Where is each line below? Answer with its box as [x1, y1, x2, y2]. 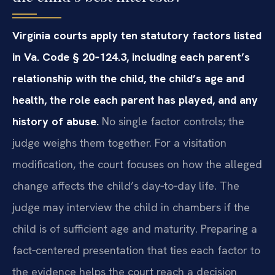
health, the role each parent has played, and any [12, 93, 258, 107]
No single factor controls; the [99, 114, 244, 129]
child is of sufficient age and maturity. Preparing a [12, 222, 257, 236]
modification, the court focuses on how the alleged [12, 157, 262, 172]
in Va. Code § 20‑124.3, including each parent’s [12, 50, 250, 64]
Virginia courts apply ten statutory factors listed [12, 28, 261, 43]
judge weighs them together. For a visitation [12, 136, 227, 150]
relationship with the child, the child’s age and [12, 71, 244, 86]
